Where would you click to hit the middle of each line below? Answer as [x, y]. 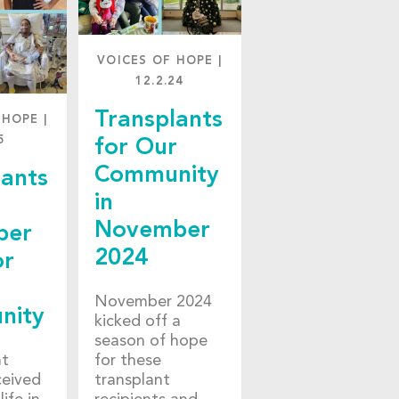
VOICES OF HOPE [155, 61]
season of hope [151, 341]
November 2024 [153, 301]
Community [156, 176]
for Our [135, 148]
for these [127, 360]
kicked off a [137, 321]
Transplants [158, 121]
